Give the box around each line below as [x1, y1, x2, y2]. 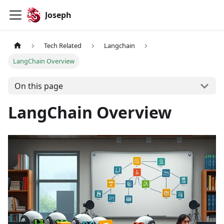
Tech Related [44, 41, 82, 50]
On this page [14, 80, 63, 91]
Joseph [44, 9, 71, 20]
